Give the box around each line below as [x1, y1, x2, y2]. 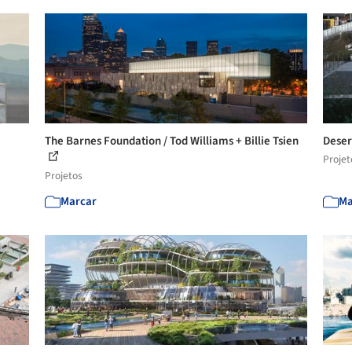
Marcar [60, 192, 97, 210]
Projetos [45, 167, 83, 183]
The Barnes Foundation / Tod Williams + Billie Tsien [45, 132, 299, 149]
